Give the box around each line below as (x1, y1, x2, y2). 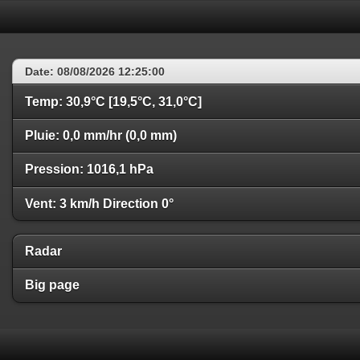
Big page (25, 278, 80, 292)
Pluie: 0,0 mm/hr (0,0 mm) (25, 128, 177, 142)
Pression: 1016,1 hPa (25, 162, 153, 177)
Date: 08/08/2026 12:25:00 (25, 65, 165, 79)
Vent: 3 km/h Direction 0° (25, 196, 174, 211)
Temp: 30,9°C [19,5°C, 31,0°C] (25, 94, 202, 108)
